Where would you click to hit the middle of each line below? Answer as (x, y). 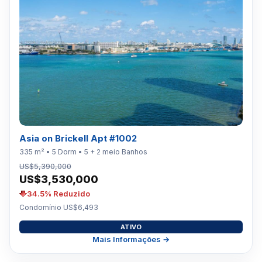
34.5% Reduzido (58, 194)
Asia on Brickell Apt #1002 (78, 138)
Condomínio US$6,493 (59, 207)
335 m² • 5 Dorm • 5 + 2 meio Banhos (83, 152)
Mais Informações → (131, 239)
